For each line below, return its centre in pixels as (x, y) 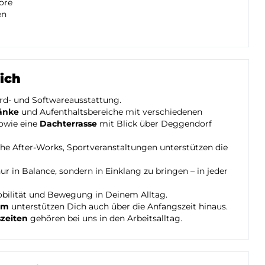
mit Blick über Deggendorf (154, 123)
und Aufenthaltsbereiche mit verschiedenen (111, 112)
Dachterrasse (68, 123)
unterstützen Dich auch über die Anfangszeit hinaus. (118, 206)
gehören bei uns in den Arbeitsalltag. (105, 218)
